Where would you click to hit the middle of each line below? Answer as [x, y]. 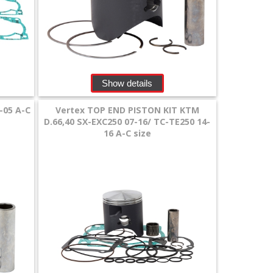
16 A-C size [127, 133]
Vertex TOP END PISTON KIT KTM [127, 110]
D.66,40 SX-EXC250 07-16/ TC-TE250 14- [127, 121]
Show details [127, 83]
